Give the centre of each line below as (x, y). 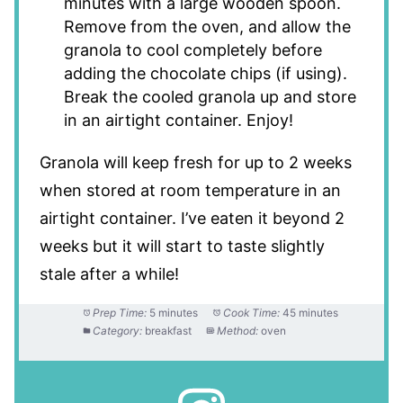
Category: (118, 331)
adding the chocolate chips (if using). (205, 74)
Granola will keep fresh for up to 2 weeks (195, 163)
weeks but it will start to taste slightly (182, 246)
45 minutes (311, 313)
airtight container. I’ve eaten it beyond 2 (192, 219)
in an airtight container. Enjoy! (178, 121)
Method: (238, 331)
